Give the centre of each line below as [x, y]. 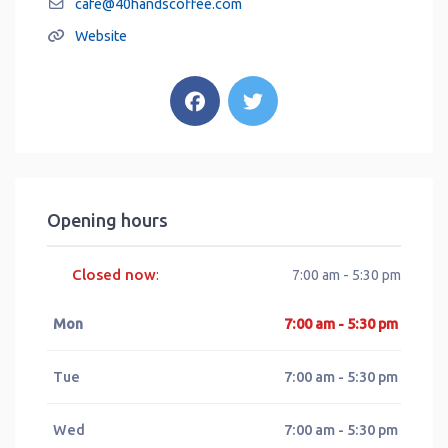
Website [101, 36]
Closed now [114, 275]
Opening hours [107, 220]
